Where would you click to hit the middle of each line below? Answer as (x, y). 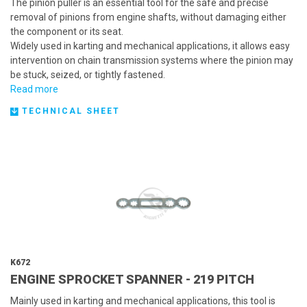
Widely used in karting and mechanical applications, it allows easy (150, 46)
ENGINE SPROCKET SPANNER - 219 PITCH (132, 279)
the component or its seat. (67, 32)
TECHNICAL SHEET (70, 111)
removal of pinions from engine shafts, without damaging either (148, 17)
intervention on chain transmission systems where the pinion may (152, 60)
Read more (34, 89)
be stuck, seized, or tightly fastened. (88, 75)
